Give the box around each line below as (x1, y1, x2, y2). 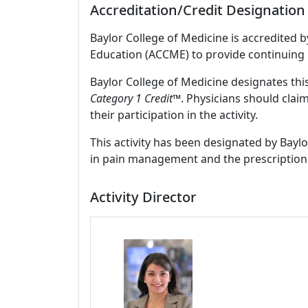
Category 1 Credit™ (90, 91, 181, 106)
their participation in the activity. (90, 107, 258, 122)
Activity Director (90, 188, 197, 206)
